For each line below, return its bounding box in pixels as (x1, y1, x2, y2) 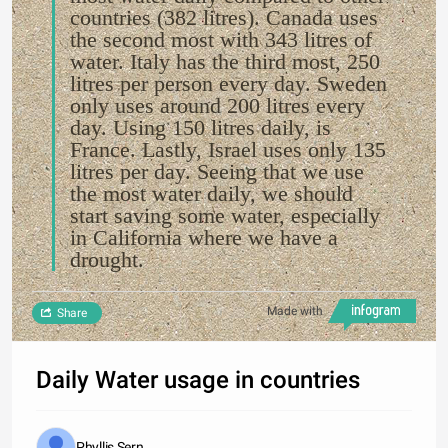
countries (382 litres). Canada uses (70, 5, 378, 30)
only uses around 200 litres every (70, 93, 365, 118)
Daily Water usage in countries (36, 366, 360, 394)
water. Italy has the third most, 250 (70, 49, 380, 74)
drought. (70, 247, 156, 272)
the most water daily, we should (70, 181, 353, 206)
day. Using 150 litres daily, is (70, 115, 331, 140)
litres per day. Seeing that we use (70, 159, 364, 184)
